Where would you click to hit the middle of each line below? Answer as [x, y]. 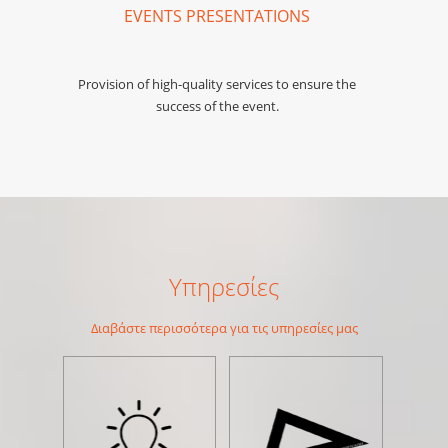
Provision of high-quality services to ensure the [217, 84]
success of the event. [217, 106]
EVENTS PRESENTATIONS [217, 16]
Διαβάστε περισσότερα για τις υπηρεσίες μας [224, 328]
